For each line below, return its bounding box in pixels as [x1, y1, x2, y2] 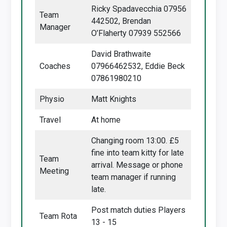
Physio [40, 94, 65, 104]
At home [91, 115, 121, 125]
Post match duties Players [91, 205, 186, 215]
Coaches [40, 61, 71, 71]
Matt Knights [91, 94, 137, 104]
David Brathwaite [91, 49, 152, 59]
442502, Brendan [91, 16, 152, 26]
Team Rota [40, 211, 78, 221]
